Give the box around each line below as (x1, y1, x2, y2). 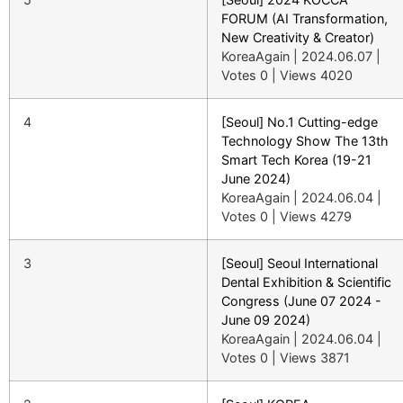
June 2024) (221, 171, 291, 186)
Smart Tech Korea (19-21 (221, 152, 372, 167)
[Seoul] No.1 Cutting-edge (221, 114, 378, 130)
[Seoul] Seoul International (221, 255, 378, 271)
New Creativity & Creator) (221, 30, 374, 45)
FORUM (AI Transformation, (221, 11, 388, 26)
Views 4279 (280, 209, 352, 224)
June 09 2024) (221, 312, 310, 327)
